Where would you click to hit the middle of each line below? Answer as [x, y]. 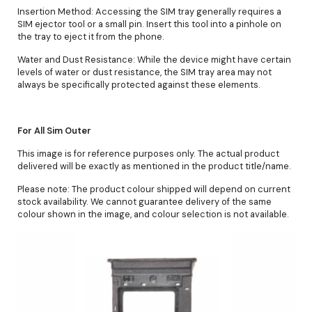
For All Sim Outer [54, 130]
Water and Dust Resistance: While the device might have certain [154, 59]
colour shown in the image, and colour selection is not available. [153, 214]
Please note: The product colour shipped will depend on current [154, 189]
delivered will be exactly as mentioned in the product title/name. [154, 166]
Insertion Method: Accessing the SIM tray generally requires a [149, 11]
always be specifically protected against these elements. [139, 84]
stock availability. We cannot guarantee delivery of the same [145, 201]
